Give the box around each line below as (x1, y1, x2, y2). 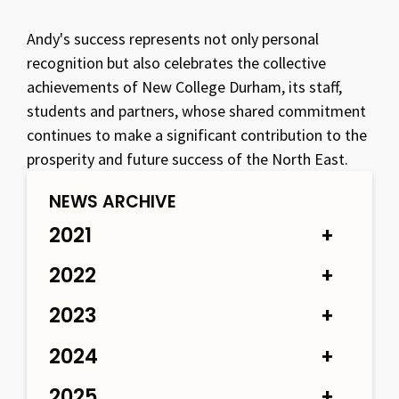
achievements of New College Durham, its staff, (27, 76, 342, 97)
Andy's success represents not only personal (27, 28, 319, 49)
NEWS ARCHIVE (49, 189, 176, 214)
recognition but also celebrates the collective (27, 52, 326, 73)
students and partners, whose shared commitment (27, 100, 366, 121)
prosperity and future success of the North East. (27, 148, 348, 169)
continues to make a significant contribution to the (27, 124, 367, 145)
